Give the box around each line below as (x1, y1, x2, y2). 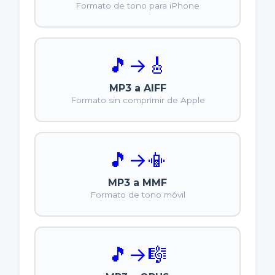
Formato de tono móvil (90, 190, 185, 200)
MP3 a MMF (108, 177, 167, 189)
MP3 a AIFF (109, 82, 166, 95)
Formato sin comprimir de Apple (70, 95, 205, 106)
